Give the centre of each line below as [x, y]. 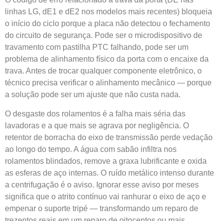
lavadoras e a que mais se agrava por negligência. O [97, 125]
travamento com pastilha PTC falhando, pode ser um [97, 47]
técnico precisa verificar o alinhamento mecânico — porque [108, 83]
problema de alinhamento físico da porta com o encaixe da [107, 59]
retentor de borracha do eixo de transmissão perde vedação [109, 137]
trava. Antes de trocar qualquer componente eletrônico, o [103, 71]
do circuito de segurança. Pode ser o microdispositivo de [104, 36]
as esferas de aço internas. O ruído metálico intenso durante [110, 173]
